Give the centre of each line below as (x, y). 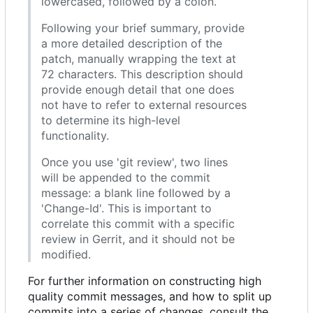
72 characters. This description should (142, 74)
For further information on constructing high (145, 281)
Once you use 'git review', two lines (134, 162)
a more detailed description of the (132, 44)
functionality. (75, 136)
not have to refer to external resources (144, 105)
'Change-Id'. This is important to (126, 209)
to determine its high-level (111, 121)
